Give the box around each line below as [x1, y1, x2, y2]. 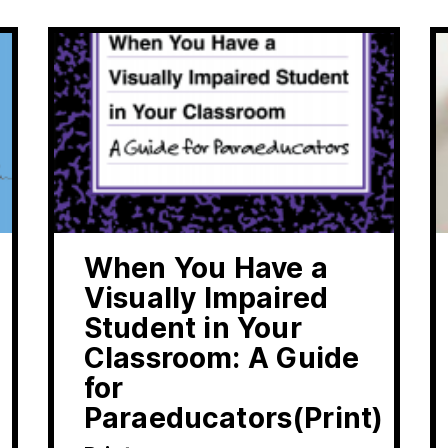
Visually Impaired [84, 281, 328, 316]
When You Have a [84, 251, 328, 286]
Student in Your [84, 311, 302, 346]
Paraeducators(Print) [84, 401, 384, 436]
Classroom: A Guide [84, 341, 360, 376]
